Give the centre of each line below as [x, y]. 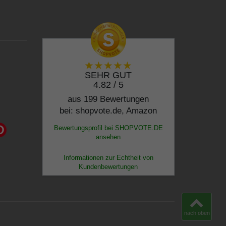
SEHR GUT [108, 75]
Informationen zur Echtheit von [108, 158]
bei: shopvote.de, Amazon [108, 111]
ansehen [108, 137]
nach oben [197, 213]
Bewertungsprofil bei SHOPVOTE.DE [108, 128]
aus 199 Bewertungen [108, 99]
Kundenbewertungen [108, 167]
